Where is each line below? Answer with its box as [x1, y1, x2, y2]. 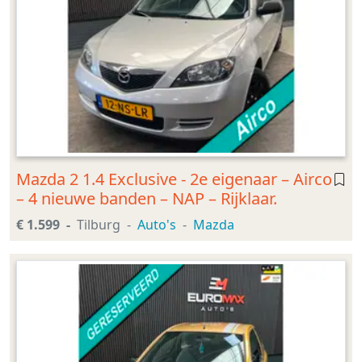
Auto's [137, 216, 176, 234]
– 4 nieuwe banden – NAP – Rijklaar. [16, 187, 277, 209]
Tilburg [77, 216, 120, 234]
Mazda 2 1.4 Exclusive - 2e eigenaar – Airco [16, 168, 332, 190]
